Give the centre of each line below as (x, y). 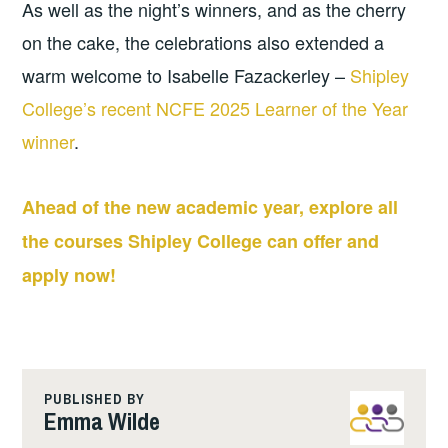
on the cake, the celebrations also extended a (203, 41)
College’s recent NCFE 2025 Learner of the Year (215, 107)
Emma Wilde (101, 420)
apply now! (69, 275)
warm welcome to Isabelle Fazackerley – (186, 74)
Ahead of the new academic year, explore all (210, 207)
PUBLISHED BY (94, 398)
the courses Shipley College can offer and (201, 241)
